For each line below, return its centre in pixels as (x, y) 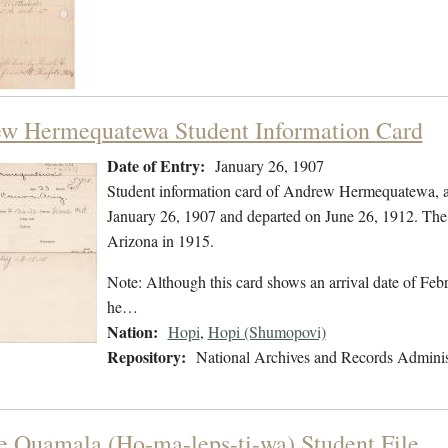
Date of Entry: (155, 166)
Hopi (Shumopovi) (266, 332)
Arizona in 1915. (160, 241)
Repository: (146, 357)
